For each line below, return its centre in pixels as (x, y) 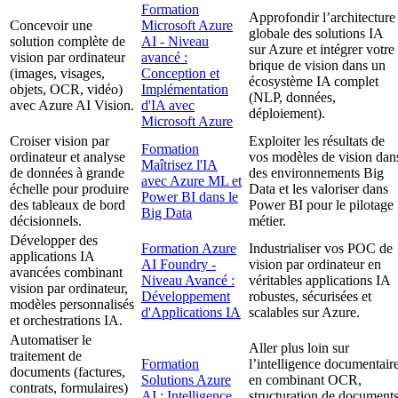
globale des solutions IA (316, 34)
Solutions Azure (186, 380)
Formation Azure (189, 249)
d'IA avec (168, 106)
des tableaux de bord (68, 205)
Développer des (54, 241)
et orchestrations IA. (66, 321)
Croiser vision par (60, 141)
